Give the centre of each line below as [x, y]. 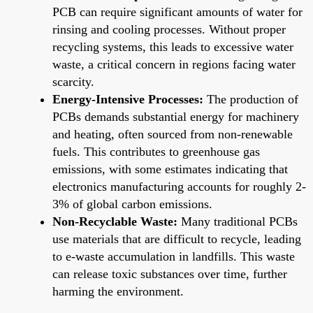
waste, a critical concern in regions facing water [174, 64]
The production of [251, 99]
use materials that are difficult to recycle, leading [177, 239]
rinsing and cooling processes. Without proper [169, 29]
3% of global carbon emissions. [132, 204]
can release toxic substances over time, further [170, 274]
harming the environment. [118, 291]
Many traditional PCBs [238, 221]
